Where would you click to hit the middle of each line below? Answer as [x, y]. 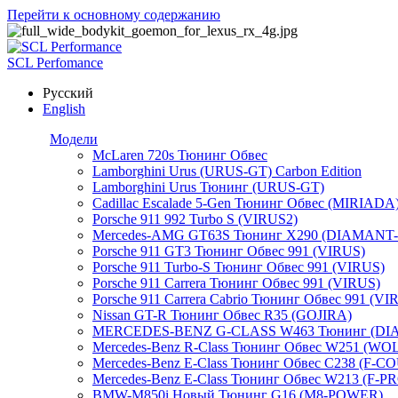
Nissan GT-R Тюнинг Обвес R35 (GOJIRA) [222, 315]
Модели [74, 139]
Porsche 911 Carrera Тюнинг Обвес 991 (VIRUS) [236, 283]
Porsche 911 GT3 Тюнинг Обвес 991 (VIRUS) [229, 251]
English [64, 109]
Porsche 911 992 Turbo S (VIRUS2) [195, 219]
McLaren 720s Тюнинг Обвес [180, 155]
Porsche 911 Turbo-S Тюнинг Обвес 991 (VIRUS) [239, 267]
